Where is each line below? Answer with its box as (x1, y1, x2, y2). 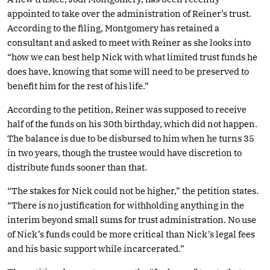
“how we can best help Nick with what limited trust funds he (7, 51, 257, 63)
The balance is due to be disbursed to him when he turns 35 (7, 132, 254, 144)
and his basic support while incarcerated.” (7, 242, 184, 254)
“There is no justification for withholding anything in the (7, 199, 244, 211)
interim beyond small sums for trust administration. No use (7, 213, 256, 225)
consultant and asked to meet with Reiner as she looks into (7, 36, 251, 48)
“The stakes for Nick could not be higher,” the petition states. (7, 184, 259, 196)
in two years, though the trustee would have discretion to (7, 146, 242, 159)
